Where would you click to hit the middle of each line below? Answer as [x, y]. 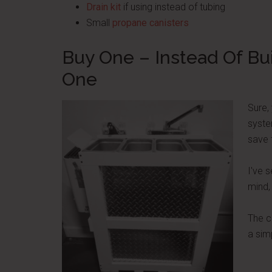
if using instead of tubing [173, 7]
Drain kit [104, 7]
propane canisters [151, 23]
